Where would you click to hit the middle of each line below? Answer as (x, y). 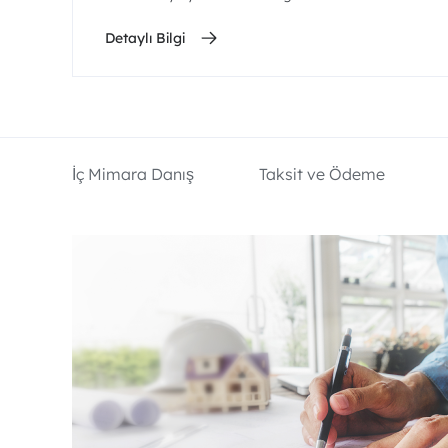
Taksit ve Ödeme (322, 174)
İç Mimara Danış (133, 174)
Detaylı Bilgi (145, 38)
